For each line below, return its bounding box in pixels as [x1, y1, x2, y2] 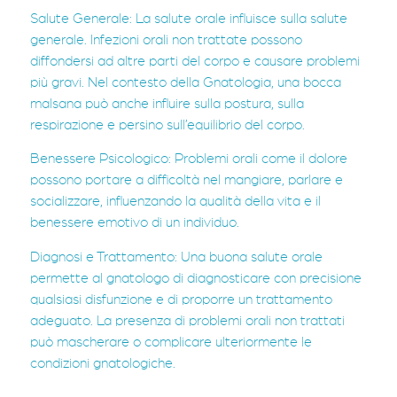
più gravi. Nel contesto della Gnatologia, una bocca [30, 74, 341, 90]
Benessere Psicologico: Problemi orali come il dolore [30, 152, 347, 167]
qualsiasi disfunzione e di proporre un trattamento [30, 292, 332, 307]
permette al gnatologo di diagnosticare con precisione [30, 270, 362, 285]
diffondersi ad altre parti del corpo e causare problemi [30, 53, 360, 68]
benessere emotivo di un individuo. [30, 215, 239, 230]
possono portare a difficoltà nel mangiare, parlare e [30, 173, 343, 188]
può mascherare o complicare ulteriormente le [30, 334, 312, 349]
